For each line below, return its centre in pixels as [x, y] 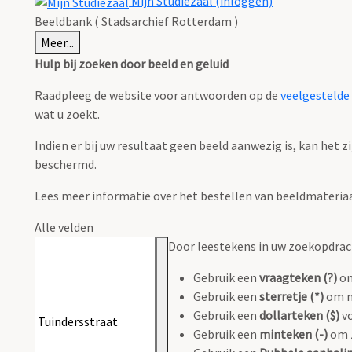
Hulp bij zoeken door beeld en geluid [132, 64]
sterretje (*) [291, 297]
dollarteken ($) [299, 315]
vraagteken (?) [298, 278]
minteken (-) [293, 334]
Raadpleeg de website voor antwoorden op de [158, 95]
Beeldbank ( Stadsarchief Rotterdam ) [136, 22]
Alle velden [64, 227]
